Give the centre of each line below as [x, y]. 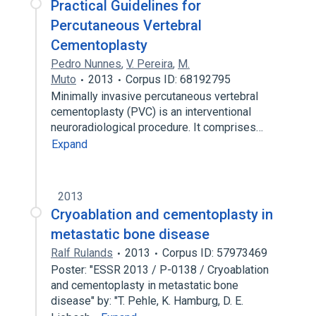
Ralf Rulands [82, 253]
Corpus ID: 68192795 [178, 79]
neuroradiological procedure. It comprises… [158, 127]
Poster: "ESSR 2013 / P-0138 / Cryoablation [160, 270]
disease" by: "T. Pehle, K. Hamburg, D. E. [147, 301]
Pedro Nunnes [86, 64]
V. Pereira [150, 64]
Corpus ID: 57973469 [215, 253]
